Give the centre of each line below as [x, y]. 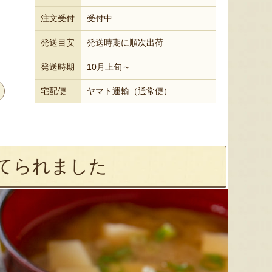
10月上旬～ [109, 67]
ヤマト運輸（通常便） [129, 91]
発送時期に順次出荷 [125, 42]
